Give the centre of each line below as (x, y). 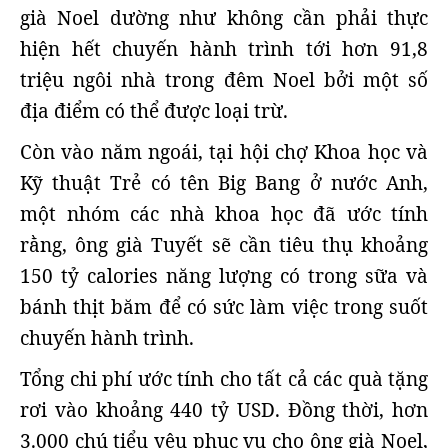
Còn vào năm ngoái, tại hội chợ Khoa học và (224, 152)
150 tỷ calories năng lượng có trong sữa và (224, 276)
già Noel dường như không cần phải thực (224, 18)
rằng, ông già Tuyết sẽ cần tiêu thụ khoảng (224, 245)
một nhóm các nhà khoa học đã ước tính (224, 214)
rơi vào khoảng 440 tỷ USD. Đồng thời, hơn (224, 410)
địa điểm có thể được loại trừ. (154, 111)
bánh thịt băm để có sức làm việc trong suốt (224, 307)
